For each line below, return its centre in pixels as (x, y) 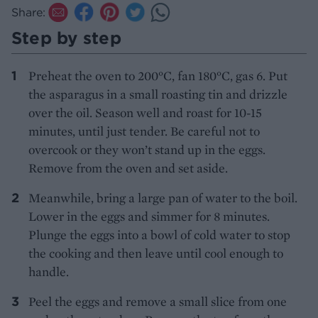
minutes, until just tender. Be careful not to (144, 131)
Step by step (66, 37)
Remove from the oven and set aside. (128, 168)
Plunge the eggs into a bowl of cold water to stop (159, 234)
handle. (49, 271)
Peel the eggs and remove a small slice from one (158, 301)
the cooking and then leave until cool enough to (156, 253)
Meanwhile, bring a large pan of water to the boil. (163, 197)
